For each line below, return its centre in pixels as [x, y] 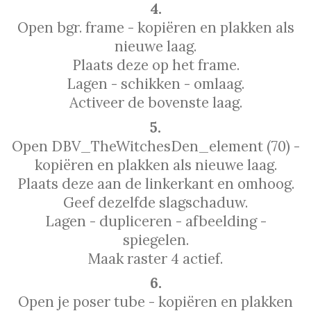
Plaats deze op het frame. [155, 65]
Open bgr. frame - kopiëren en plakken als [155, 28]
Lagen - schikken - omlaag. [155, 84]
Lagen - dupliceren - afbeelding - [155, 221]
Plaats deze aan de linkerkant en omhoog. [155, 183]
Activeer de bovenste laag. [155, 103]
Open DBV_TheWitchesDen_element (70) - [155, 146]
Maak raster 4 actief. [155, 258]
